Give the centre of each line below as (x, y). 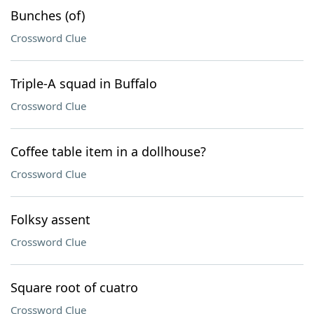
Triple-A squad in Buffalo (84, 83)
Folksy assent (50, 219)
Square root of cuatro (74, 287)
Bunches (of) (48, 15)
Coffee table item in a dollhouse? (108, 151)
